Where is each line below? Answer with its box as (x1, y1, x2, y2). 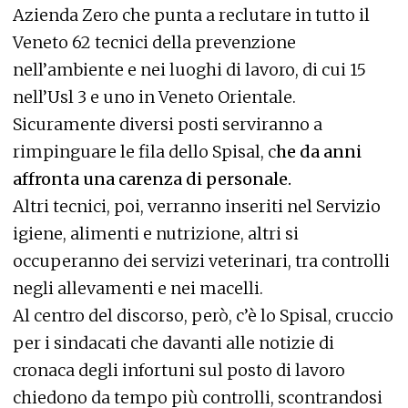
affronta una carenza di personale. (13, 168, 291, 189)
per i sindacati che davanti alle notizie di (13, 332, 334, 353)
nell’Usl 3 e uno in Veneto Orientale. (13, 87, 296, 107)
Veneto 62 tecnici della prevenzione (13, 32, 296, 53)
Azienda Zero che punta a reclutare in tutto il (13, 5, 370, 25)
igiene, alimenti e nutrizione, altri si (13, 223, 299, 244)
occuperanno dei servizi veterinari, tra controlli (13, 250, 390, 271)
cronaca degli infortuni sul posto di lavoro (13, 360, 345, 381)
